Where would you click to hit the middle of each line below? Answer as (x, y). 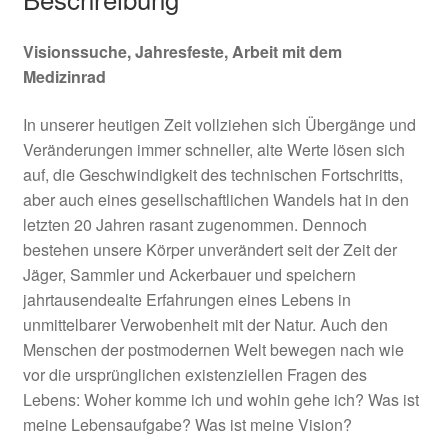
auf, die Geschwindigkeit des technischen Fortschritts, (212, 175)
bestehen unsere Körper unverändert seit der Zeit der (209, 250)
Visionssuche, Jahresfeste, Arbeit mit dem (182, 52)
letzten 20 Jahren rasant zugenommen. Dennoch (194, 225)
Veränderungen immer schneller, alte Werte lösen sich (213, 150)
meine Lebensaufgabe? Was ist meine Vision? (187, 425)
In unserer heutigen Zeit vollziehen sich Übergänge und (219, 125)
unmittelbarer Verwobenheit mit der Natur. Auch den (205, 325)
